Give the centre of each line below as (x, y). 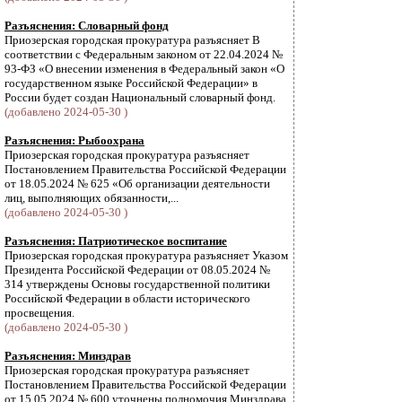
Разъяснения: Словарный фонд (87, 26)
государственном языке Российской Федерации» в (131, 83)
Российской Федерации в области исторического (127, 298)
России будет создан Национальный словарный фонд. (140, 97)
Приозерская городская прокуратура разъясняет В (132, 40)
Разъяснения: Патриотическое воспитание (116, 241)
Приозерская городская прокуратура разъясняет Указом (146, 255)
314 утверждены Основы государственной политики (137, 284)
